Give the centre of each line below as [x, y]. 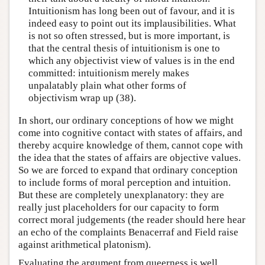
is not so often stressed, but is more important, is [129, 36]
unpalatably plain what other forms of [107, 86]
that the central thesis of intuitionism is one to [124, 49]
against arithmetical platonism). [85, 244]
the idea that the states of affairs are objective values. [130, 157]
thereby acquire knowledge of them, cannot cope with [131, 145]
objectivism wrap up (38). [82, 98]
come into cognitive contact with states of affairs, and [130, 132]
